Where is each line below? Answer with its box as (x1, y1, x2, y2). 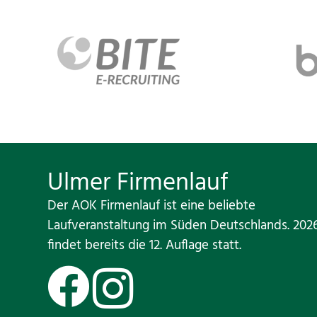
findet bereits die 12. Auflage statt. (47, 235, 242, 256)
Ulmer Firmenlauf (47, 163, 229, 203)
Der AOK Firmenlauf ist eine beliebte (47, 195, 256, 217)
